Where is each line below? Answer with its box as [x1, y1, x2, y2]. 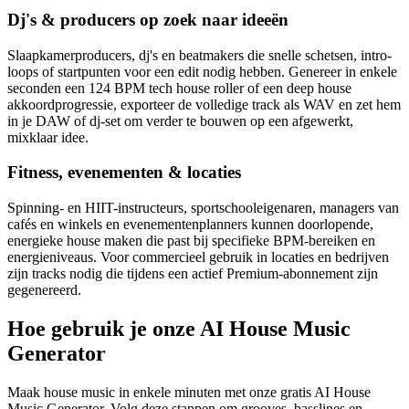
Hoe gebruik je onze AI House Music [7, 317, 351, 341]
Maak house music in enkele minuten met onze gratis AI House [7, 384, 371, 400]
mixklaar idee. [7, 129, 89, 145]
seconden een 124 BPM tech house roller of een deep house [7, 79, 351, 96]
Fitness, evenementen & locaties [7, 163, 241, 183]
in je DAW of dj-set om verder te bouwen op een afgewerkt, [7, 112, 353, 129]
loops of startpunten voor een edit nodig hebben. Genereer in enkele [7, 63, 397, 79]
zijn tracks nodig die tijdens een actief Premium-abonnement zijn [7, 266, 378, 282]
